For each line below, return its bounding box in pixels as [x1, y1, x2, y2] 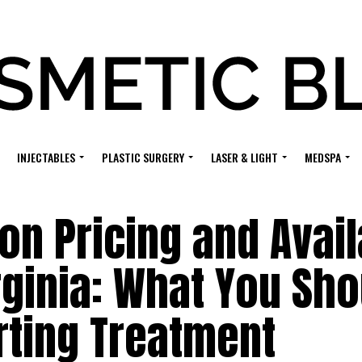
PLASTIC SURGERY [101, 149, 184, 166]
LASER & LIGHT [210, 149, 278, 166]
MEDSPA [304, 149, 341, 166]
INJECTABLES [16, 149, 75, 166]
